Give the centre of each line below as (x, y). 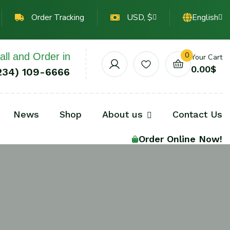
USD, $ (139, 17)
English (205, 17)
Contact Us (197, 114)
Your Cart (206, 57)
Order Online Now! (180, 139)
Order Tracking (57, 17)
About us (122, 114)
